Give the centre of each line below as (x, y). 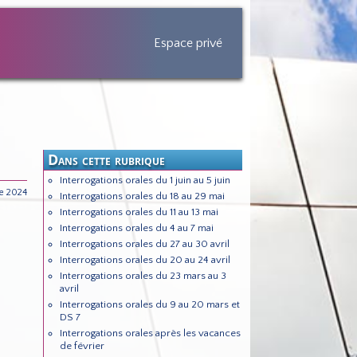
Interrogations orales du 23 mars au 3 (143, 276)
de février (82, 346)
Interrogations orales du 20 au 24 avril (145, 260)
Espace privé (188, 43)
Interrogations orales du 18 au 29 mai (142, 196)
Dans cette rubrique (107, 160)
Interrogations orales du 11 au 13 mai (139, 212)
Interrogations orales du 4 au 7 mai (136, 228)
